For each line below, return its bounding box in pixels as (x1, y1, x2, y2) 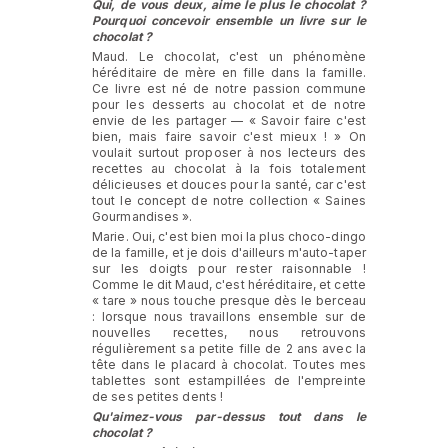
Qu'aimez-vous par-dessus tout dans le (92, 408, 366, 424)
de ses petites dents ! (92, 388, 224, 404)
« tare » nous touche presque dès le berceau (92, 292, 366, 308)
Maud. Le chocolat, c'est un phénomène (92, 48, 366, 64)
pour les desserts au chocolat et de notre (92, 96, 366, 112)
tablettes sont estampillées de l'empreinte (92, 372, 366, 388)
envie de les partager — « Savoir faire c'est (92, 112, 366, 128)
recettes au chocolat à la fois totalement (92, 160, 366, 176)
